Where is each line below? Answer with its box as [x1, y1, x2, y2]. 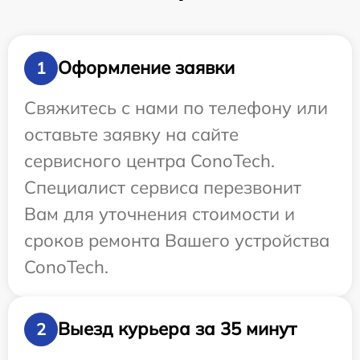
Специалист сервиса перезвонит [24, 175, 301, 198]
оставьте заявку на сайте [24, 122, 239, 145]
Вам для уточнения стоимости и [24, 202, 295, 225]
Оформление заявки [58, 56, 235, 80]
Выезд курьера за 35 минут [58, 317, 297, 341]
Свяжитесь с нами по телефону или [24, 96, 328, 119]
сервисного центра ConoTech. [24, 149, 275, 172]
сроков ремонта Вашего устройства [24, 228, 329, 252]
